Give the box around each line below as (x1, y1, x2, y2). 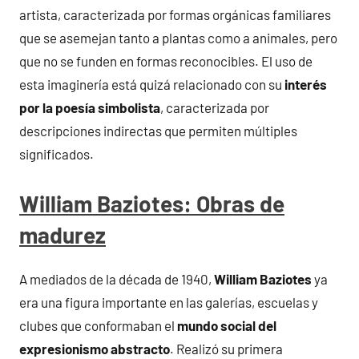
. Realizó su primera (170, 340, 283, 357)
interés (284, 75, 327, 92)
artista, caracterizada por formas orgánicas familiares (19, 6, 331, 22)
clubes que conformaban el (19, 317, 177, 333)
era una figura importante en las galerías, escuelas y (19, 293, 318, 310)
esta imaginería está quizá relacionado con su (19, 75, 284, 92)
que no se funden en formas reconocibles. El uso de (19, 52, 313, 69)
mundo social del (177, 317, 276, 333)
